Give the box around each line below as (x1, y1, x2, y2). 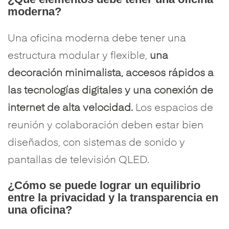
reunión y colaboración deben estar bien (8, 121, 203, 131)
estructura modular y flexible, (8, 51, 150, 61)
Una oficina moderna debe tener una (8, 34, 186, 44)
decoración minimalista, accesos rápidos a (8, 68, 214, 79)
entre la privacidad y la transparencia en (8, 191, 218, 204)
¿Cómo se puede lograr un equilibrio (8, 179, 200, 192)
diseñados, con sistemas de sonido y (8, 138, 185, 148)
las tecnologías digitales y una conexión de (8, 86, 213, 96)
